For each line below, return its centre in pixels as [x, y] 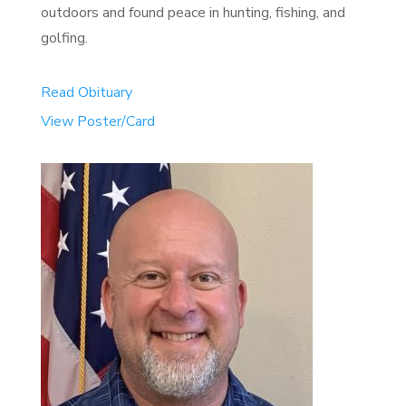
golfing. [64, 38]
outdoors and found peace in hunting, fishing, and [193, 12]
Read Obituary [86, 92]
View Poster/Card [97, 121]
